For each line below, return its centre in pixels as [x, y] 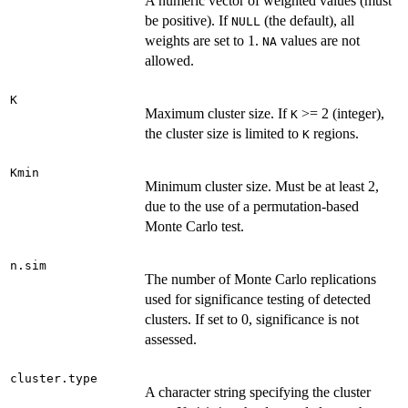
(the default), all [307, 21]
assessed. [171, 340]
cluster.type [54, 379]
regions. [334, 134]
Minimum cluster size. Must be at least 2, [262, 187]
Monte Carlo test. [194, 227]
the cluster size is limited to [224, 134]
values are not [318, 41]
